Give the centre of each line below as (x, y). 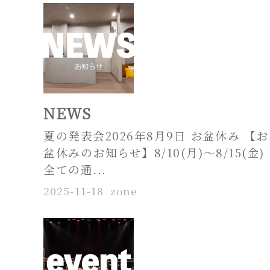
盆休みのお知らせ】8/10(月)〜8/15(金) (154, 152)
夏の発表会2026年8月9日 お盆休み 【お (156, 135)
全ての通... (75, 169)
